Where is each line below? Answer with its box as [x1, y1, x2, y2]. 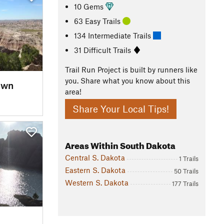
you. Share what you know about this [65, 76, 190, 85]
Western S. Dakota [65, 178, 128, 187]
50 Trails [174, 167, 198, 175]
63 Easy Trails [74, 16, 123, 25]
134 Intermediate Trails [74, 30, 153, 40]
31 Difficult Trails [74, 45, 133, 54]
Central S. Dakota [65, 153, 125, 162]
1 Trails [179, 154, 198, 163]
